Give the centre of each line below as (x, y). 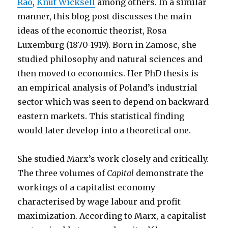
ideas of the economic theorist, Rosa (92, 31)
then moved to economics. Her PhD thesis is (108, 73)
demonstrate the (169, 173)
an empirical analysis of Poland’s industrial (108, 88)
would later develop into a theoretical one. (104, 130)
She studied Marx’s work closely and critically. (113, 159)
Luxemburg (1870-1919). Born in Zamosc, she (107, 45)
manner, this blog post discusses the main (105, 16)
